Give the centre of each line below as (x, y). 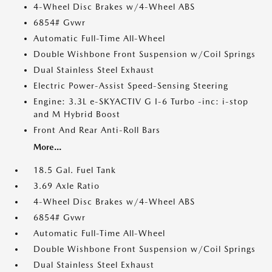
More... (47, 147)
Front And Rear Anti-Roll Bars (97, 130)
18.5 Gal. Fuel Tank (75, 170)
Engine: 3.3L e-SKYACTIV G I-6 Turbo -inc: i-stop (141, 101)
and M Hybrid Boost (77, 114)
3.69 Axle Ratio (66, 186)
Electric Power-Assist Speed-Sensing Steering (131, 86)
